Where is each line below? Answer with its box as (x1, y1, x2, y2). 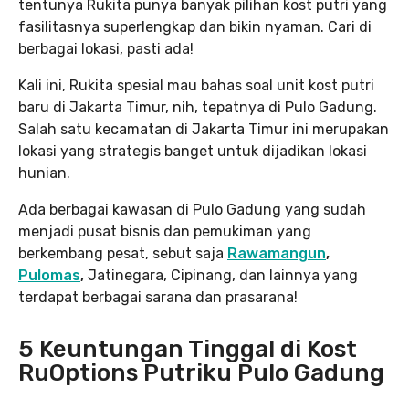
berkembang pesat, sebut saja (18, 245, 227, 262)
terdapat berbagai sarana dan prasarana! (18, 288, 298, 306)
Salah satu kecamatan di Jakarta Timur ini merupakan (18, 121, 389, 138)
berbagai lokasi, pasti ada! (18, 40, 194, 58)
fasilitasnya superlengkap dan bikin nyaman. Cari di (18, 18, 372, 36)
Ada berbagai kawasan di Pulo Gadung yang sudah (18, 201, 366, 218)
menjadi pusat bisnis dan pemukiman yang (18, 223, 311, 240)
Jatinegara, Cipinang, (88, 267, 236, 284)
